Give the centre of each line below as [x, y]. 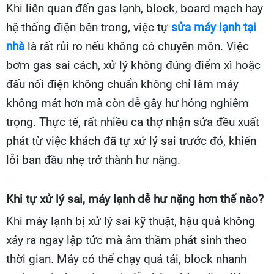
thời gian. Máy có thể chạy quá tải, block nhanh [126, 260]
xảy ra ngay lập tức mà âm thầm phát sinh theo [127, 241]
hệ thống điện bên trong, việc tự [89, 28]
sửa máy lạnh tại [214, 28]
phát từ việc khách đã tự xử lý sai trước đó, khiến [131, 142]
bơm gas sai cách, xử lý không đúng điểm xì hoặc [133, 66]
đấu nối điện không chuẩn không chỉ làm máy [122, 85]
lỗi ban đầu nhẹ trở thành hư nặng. [93, 161]
